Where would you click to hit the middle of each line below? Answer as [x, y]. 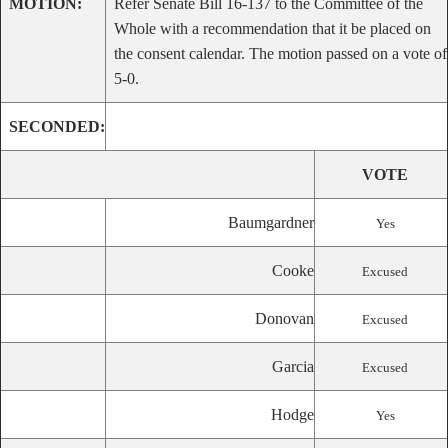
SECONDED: [57, 126]
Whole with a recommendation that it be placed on [272, 28]
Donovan [284, 318]
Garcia [293, 366]
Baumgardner [271, 222]
